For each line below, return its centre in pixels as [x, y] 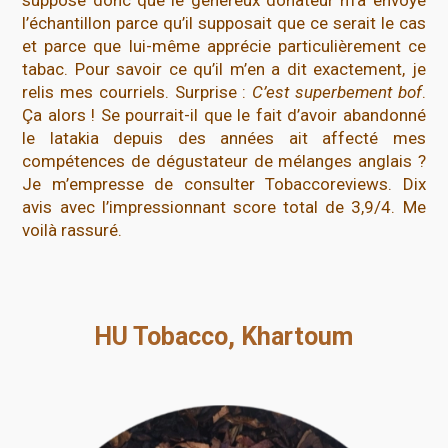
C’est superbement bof [337, 91]
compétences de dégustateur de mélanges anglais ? [224, 160]
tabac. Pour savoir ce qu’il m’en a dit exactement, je [224, 68]
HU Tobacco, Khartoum [224, 336]
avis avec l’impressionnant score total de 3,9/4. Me [224, 206]
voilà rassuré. [72, 229]
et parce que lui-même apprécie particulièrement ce [224, 45]
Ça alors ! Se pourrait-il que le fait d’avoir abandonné [224, 114]
